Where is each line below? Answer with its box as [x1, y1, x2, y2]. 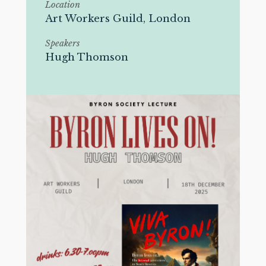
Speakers [45, 37, 80, 49]
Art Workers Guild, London [45, 12, 191, 26]
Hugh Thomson [45, 50, 128, 64]
